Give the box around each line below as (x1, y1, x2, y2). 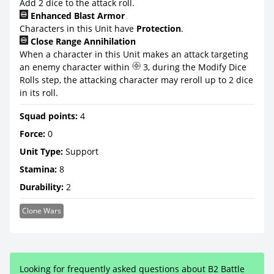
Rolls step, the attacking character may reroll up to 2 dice (20, 74, 253, 86)
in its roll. (20, 87, 58, 98)
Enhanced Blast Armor (28, 10, 125, 21)
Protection (136, 23, 181, 34)
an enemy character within (20, 61, 132, 73)
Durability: (20, 181, 64, 193)
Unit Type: (20, 146, 63, 157)
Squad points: (20, 110, 78, 122)
